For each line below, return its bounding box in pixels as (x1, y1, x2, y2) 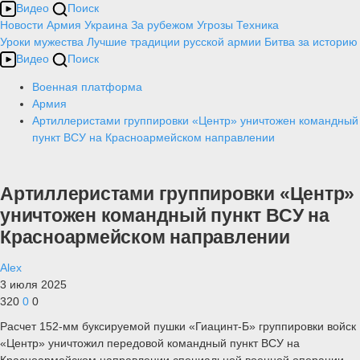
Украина (84, 18, 128, 31)
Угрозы (197, 18, 233, 31)
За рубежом (131, 18, 194, 31)
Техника (236, 18, 279, 31)
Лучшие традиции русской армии (87, 35, 261, 48)
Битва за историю (264, 35, 358, 48)
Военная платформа (32, 80, 142, 93)
